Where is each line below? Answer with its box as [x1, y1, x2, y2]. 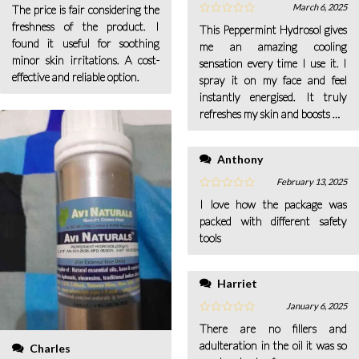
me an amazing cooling [200, 39, 347, 54]
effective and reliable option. [12, 70, 139, 84]
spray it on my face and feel [200, 73, 347, 87]
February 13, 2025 [276, 176, 347, 188]
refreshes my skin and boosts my [200, 107, 347, 121]
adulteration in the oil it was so [200, 338, 347, 353]
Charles [30, 341, 71, 355]
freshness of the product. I [12, 19, 159, 34]
